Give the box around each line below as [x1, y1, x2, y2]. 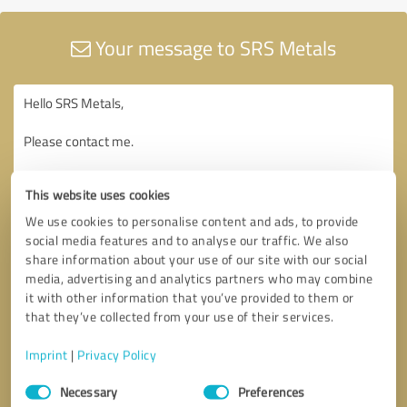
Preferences [238, 382, 305, 401]
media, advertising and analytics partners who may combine [25, 269, 373, 287]
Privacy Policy [77, 345, 157, 363]
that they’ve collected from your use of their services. [25, 307, 334, 325]
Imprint [25, 345, 68, 363]
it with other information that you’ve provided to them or [25, 288, 354, 306]
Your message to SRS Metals [91, 33, 336, 62]
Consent [25, 372, 71, 390]
